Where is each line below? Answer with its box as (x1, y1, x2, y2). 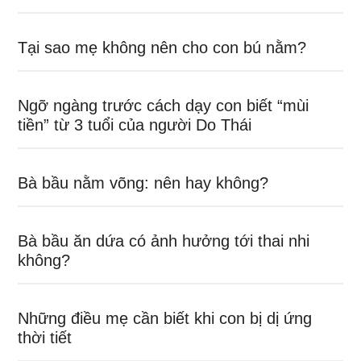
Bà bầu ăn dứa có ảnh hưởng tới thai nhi (18, 232, 310, 250)
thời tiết (18, 329, 73, 346)
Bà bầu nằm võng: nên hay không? (18, 174, 269, 192)
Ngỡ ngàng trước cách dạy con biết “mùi (18, 97, 309, 114)
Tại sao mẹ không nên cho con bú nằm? (18, 39, 307, 56)
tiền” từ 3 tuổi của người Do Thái (18, 116, 252, 134)
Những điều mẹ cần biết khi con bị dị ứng (18, 309, 313, 327)
